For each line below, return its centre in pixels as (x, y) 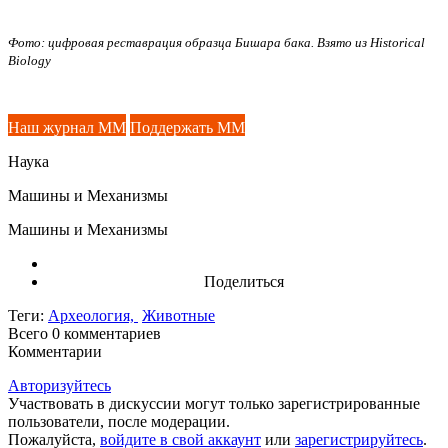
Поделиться (244, 281)
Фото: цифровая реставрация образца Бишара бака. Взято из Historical (216, 42)
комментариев (112, 333)
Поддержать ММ (187, 127)
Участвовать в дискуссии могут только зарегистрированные (214, 403)
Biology (29, 60)
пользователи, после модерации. (119, 421)
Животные (178, 315)
